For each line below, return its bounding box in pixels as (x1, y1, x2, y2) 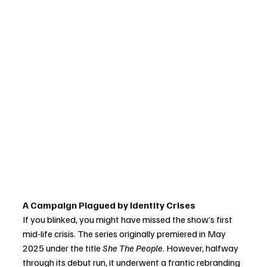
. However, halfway (163, 242, 240, 254)
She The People (103, 242, 163, 254)
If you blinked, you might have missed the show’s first (23, 213, 234, 226)
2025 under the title (23, 242, 103, 254)
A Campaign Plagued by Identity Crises (23, 199, 195, 212)
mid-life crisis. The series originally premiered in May (23, 228, 228, 240)
